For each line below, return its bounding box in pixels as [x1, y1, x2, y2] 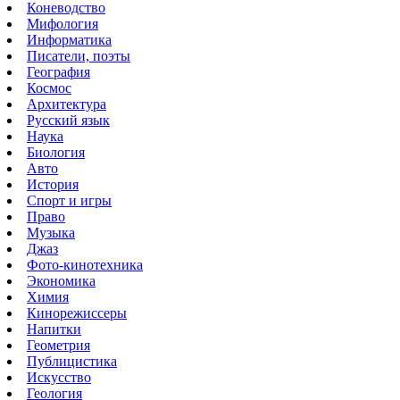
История [27, 177, 79, 193]
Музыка [27, 225, 75, 241]
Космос [27, 80, 71, 96]
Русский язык [27, 112, 110, 129]
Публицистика [27, 354, 117, 370]
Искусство [27, 370, 91, 386]
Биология [27, 145, 85, 161]
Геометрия [27, 337, 90, 354]
